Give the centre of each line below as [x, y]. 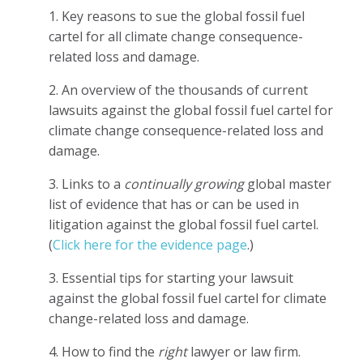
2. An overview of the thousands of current [178, 90]
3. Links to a [86, 184]
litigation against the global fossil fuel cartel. [184, 224]
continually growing [184, 184]
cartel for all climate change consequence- [176, 36]
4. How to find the [103, 351]
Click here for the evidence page [150, 244]
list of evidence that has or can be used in [174, 204]
